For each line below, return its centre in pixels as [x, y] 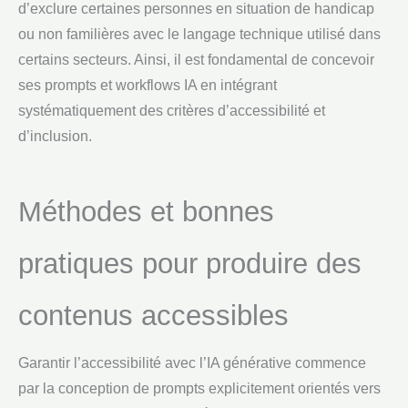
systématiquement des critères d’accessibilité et [172, 110]
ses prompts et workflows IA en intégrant [148, 85]
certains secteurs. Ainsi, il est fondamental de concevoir [196, 59]
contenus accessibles [153, 315]
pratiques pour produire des [190, 263]
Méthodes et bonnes [146, 211]
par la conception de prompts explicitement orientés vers [199, 388]
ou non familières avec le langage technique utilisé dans [199, 34]
